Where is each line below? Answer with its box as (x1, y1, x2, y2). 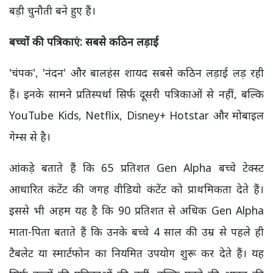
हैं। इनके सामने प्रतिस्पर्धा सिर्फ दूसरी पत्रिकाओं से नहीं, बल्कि (9, 87, 264, 101)
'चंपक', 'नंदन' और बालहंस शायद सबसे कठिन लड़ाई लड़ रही (9, 65, 264, 80)
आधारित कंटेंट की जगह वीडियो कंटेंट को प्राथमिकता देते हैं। (9, 182, 264, 196)
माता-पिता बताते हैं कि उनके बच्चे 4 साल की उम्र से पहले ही (9, 224, 264, 239)
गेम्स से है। (9, 129, 51, 144)
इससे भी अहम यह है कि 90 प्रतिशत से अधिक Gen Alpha (9, 203, 264, 218)
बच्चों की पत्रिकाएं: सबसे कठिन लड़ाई (9, 34, 158, 49)
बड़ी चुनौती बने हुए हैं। (9, 3, 96, 18)
